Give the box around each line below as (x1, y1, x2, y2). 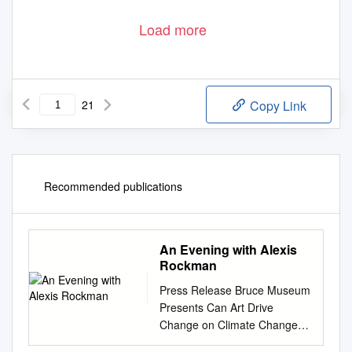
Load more (139, 19, 207, 40)
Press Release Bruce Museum (159, 282, 310, 299)
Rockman (159, 256, 217, 275)
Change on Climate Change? (159, 317, 304, 333)
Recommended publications (44, 178, 182, 195)
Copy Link (247, 97, 306, 115)
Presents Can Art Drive (159, 299, 273, 316)
